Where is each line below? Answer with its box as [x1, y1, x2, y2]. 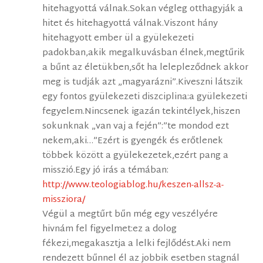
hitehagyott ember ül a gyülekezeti [42, 31, 194, 47]
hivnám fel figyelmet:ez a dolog [42, 221, 177, 238]
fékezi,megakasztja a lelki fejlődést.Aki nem [42, 236, 231, 252]
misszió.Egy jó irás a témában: [42, 163, 169, 179]
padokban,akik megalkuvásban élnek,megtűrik [42, 45, 245, 62]
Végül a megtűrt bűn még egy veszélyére [42, 207, 218, 223]
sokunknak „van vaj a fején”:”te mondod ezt [42, 119, 230, 135]
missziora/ [42, 192, 86, 208]
